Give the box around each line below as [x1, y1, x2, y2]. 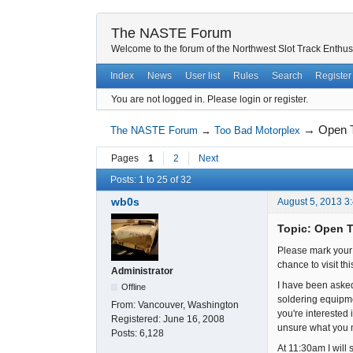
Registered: [111, 314, 163, 325]
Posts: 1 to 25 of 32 [110, 174, 191, 186]
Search [271, 70, 303, 82]
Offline [121, 282, 147, 292]
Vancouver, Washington [138, 299, 239, 311]
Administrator [111, 266, 173, 277]
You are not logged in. [111, 93, 205, 105]
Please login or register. [207, 93, 308, 105]
